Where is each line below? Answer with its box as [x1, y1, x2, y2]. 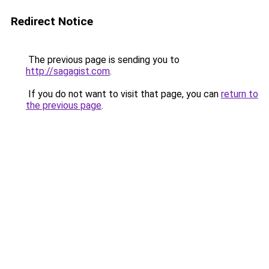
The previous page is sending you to [26, 54, 180, 65]
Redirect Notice [11, 14, 93, 28]
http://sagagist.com [26, 65, 110, 77]
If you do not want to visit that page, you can [26, 88, 221, 100]
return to [221, 88, 258, 100]
